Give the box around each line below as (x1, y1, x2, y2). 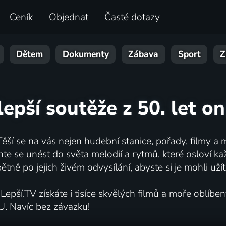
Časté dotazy (104, 11, 160, 24)
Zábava (128, 48, 159, 61)
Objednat (49, 11, 89, 24)
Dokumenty (62, 48, 109, 61)
